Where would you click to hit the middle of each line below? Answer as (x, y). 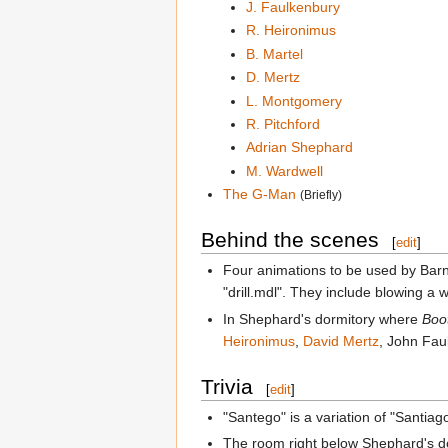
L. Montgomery (293, 100)
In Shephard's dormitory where (323, 318)
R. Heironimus (290, 30)
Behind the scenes (290, 240)
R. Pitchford (282, 124)
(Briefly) (321, 195)
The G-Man (260, 194)
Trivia (227, 386)
